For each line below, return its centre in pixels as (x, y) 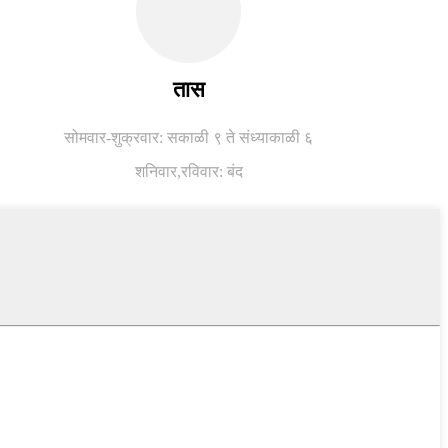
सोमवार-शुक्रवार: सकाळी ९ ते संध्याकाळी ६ (188, 137)
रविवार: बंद (211, 171)
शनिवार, (157, 171)
